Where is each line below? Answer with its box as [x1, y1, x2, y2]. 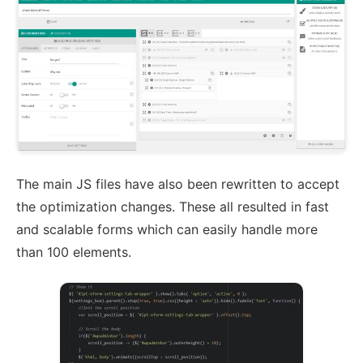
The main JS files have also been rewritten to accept [16, 176, 340, 193]
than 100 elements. [16, 244, 131, 261]
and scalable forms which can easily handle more [16, 221, 318, 238]
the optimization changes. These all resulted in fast [16, 199, 329, 216]
